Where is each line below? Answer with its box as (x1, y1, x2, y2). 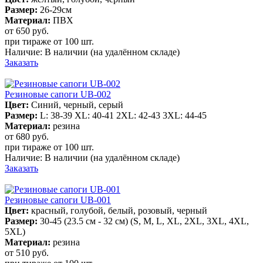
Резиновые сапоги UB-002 (5, 89, 111, 99)
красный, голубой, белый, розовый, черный (31, 205, 207, 215)
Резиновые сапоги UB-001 (5, 194, 111, 205)
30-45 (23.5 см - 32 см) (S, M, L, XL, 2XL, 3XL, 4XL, (40, 215, 249, 226)
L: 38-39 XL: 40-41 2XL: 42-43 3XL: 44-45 (40, 110, 207, 120)
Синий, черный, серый (31, 99, 123, 110)
